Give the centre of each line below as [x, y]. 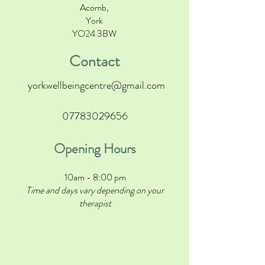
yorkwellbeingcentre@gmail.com [96, 85]
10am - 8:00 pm [95, 177]
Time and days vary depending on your [95, 190]
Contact [94, 61]
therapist [95, 203]
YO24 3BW [94, 33]
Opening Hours [95, 149]
